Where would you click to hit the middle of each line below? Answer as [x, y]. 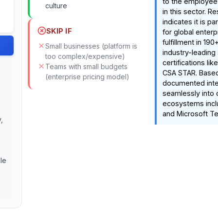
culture [56, 6]
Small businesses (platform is [91, 46]
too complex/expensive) [85, 56]
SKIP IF [59, 31]
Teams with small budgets [86, 66]
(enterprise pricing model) [87, 77]
